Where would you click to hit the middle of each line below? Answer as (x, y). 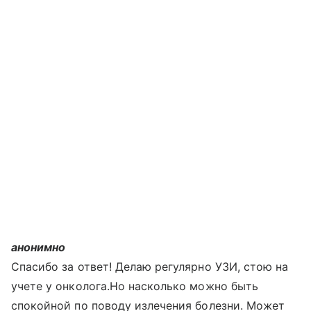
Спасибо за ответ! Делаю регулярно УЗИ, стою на (150, 267)
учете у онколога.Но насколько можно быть (135, 286)
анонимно (39, 247)
